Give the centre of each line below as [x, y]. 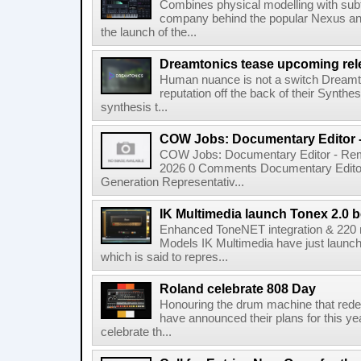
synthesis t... [134, 107]
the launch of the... [149, 32]
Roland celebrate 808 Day [238, 288]
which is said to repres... [164, 257]
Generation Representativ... [172, 182]
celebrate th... [136, 332]
